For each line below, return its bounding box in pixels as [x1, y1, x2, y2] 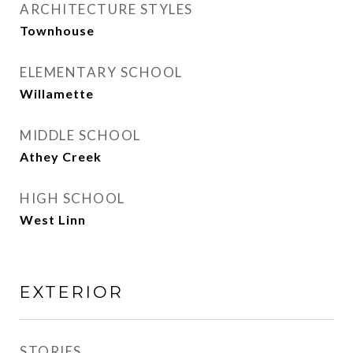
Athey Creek [20, 149, 102, 164]
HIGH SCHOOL [20, 190, 125, 206]
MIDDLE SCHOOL [20, 127, 141, 143]
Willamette [20, 86, 94, 101]
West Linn [20, 212, 86, 227]
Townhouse [20, 23, 95, 38]
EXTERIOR [20, 282, 124, 302]
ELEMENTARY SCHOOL [20, 64, 183, 80]
